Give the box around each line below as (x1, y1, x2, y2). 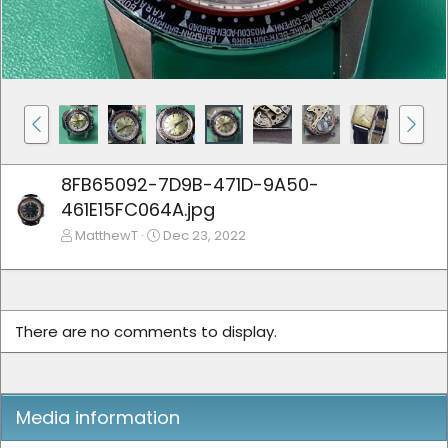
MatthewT (75, 225, 138, 245)
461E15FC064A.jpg (61, 196, 215, 222)
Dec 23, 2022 (163, 225, 246, 245)
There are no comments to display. (15, 320, 277, 342)
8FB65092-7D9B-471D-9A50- (61, 171, 319, 197)
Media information (16, 404, 180, 430)
